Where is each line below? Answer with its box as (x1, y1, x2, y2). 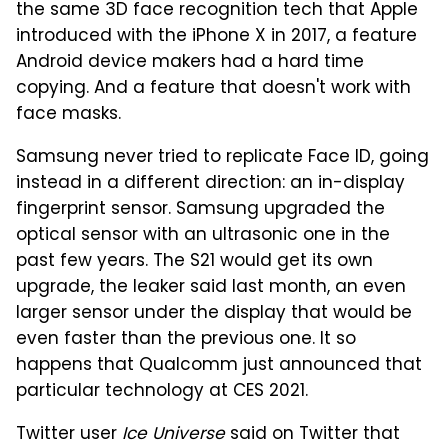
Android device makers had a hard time (16, 48, 364, 77)
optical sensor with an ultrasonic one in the (16, 221, 390, 250)
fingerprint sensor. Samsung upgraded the (16, 195, 385, 224)
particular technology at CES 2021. (16, 377, 308, 406)
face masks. (16, 100, 121, 129)
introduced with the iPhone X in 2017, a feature (16, 22, 417, 51)
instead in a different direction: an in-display (16, 169, 405, 198)
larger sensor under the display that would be (16, 299, 412, 328)
